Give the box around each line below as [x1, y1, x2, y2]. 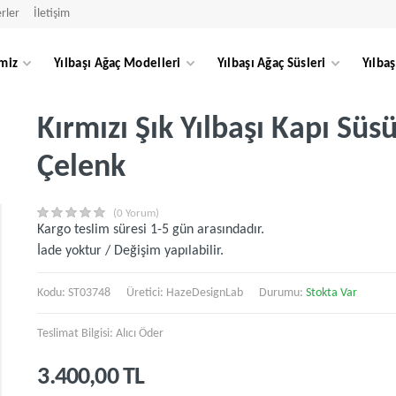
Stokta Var [306, 286, 358, 300]
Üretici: [126, 286, 167, 300]
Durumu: [259, 286, 307, 300]
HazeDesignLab [166, 286, 244, 300]
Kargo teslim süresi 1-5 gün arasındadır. [37, 223, 265, 237]
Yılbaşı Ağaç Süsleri [217, 57, 326, 71]
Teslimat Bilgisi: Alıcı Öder [37, 327, 164, 340]
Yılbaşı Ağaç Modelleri [54, 57, 181, 71]
